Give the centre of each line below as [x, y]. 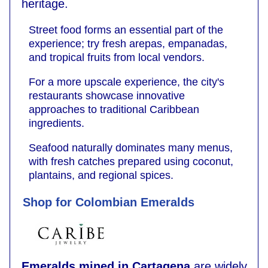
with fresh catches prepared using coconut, [131, 161]
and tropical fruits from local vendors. [117, 57]
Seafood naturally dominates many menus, [131, 147]
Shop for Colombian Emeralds [109, 202]
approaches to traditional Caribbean [114, 109]
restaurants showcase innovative [107, 95]
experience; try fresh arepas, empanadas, [128, 43]
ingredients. [57, 123]
